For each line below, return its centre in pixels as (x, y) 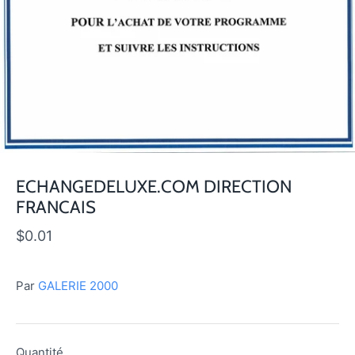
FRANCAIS (56, 208)
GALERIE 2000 (78, 286)
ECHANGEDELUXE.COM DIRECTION (154, 187)
